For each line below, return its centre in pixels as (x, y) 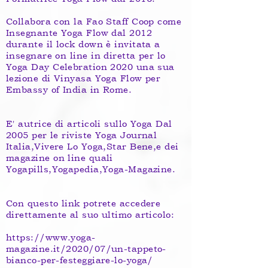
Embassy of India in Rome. (69, 89)
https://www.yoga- (51, 237)
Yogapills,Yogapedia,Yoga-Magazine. (91, 169)
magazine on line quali (60, 158)
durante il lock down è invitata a (83, 44)
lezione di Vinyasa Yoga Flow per (83, 78)
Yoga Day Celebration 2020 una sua (90, 67)
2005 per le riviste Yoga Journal (82, 135)
